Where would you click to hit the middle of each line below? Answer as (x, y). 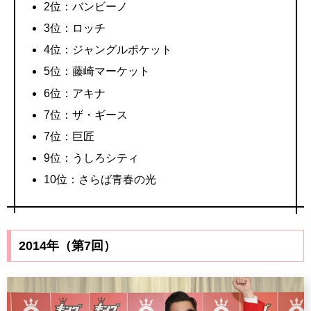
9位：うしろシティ (92, 158)
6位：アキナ (75, 93)
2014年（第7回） (67, 246)
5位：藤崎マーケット (97, 72)
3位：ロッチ (75, 28)
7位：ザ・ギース (86, 115)
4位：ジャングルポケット (108, 50)
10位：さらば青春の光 (100, 180)
